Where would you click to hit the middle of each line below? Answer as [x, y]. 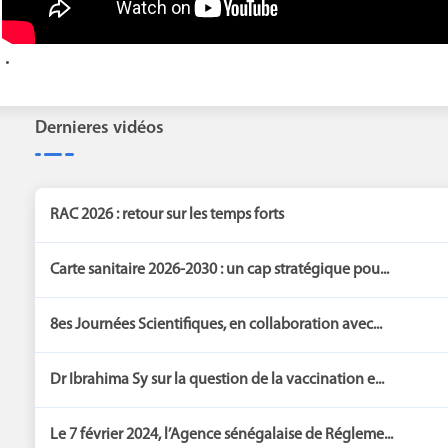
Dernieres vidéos [99, 128]
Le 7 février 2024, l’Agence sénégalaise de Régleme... [221, 434]
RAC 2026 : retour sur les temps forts [167, 214]
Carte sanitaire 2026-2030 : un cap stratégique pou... [219, 269]
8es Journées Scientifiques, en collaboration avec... [216, 324]
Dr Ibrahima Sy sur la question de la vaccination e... [217, 379]
